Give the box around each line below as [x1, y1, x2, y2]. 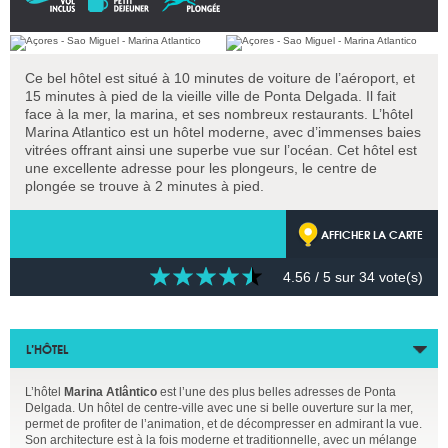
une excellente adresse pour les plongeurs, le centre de [25, 160, 377, 177]
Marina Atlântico [64, 385, 157, 400]
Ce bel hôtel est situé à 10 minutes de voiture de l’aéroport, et [25, 70, 415, 87]
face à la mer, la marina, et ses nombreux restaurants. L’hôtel [25, 106, 413, 123]
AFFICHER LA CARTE [321, 225, 423, 244]
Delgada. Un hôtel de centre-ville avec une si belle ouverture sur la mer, [25, 401, 413, 416]
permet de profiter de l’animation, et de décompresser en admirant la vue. [25, 417, 422, 432]
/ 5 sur [311, 269, 359, 286]
